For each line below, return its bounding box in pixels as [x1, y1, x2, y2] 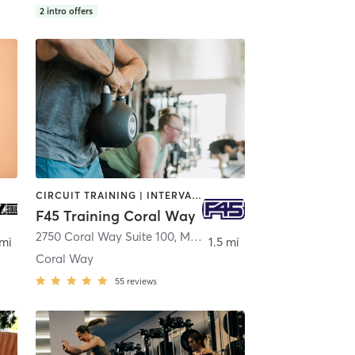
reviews [126, 276, 157, 288]
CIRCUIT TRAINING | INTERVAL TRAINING [191, 189, 201, 201]
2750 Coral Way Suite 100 [35, 229, 174, 245]
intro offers [47, 5, 94, 17]
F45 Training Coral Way [35, 207, 196, 226]
